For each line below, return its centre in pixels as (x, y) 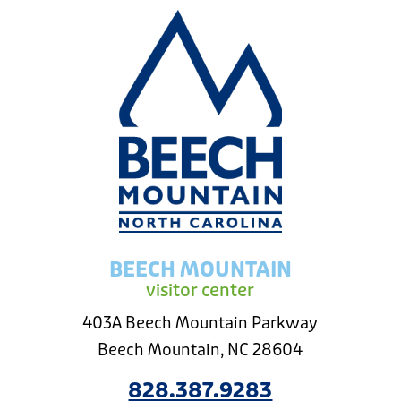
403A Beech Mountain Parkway (200, 324)
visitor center (200, 291)
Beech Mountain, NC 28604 (200, 350)
